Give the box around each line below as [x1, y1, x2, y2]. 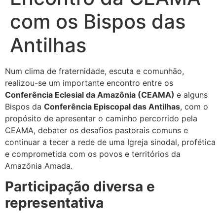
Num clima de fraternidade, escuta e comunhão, [5, 66, 184, 76]
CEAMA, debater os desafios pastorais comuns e [5, 125, 188, 135]
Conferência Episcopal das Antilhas [44, 102, 180, 111]
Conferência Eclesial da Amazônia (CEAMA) [5, 90, 177, 100]
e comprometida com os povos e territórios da [5, 149, 181, 159]
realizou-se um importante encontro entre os [5, 78, 173, 88]
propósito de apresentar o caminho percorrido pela [5, 113, 197, 123]
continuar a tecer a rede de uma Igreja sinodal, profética [5, 137, 216, 147]
